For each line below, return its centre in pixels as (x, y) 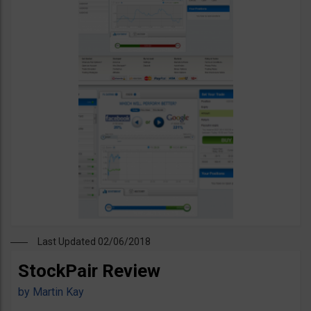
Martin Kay (58, 292)
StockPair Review (89, 271)
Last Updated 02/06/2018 (94, 242)
